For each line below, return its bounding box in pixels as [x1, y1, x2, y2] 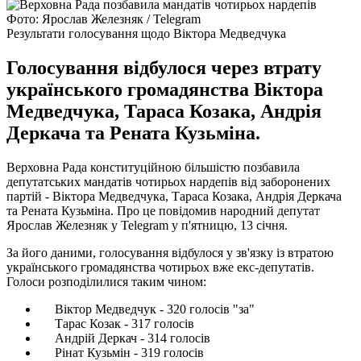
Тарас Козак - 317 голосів [39, 316, 194, 330]
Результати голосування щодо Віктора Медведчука [6, 26, 286, 40]
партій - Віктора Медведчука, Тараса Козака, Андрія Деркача [6, 189, 342, 203]
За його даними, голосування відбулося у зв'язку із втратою [6, 245, 334, 259]
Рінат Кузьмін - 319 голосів [39, 345, 204, 359]
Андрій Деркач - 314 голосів [39, 330, 210, 345]
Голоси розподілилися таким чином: [6, 274, 206, 288]
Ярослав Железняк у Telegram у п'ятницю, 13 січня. [6, 218, 288, 232]
